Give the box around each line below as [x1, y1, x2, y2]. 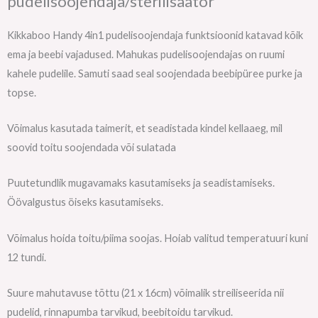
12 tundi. [7, 251, 46, 263]
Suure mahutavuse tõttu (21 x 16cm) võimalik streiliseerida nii [7, 286, 284, 299]
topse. [7, 86, 38, 99]
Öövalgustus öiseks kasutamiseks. [7, 196, 163, 209]
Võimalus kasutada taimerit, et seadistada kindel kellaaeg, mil [7, 121, 283, 134]
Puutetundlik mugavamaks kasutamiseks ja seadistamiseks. [7, 177, 275, 190]
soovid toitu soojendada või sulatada [7, 141, 176, 153]
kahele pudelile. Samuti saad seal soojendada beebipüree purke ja [7, 67, 302, 79]
